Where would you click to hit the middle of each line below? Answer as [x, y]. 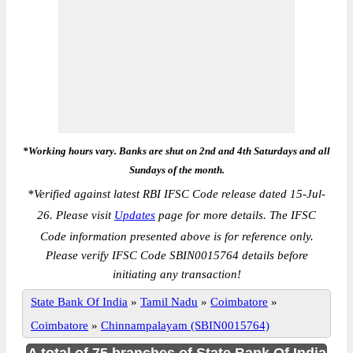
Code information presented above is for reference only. [176, 236]
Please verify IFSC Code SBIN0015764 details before [176, 255]
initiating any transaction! [176, 274]
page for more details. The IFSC [236, 215]
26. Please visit [76, 215]
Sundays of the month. [176, 170]
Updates [135, 215]
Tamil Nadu [169, 302]
